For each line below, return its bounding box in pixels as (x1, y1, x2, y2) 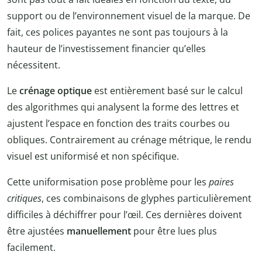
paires (209, 175, 234, 189)
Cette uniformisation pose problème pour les (7, 175, 209, 189)
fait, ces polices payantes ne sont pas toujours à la (7, 26, 228, 39)
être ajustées (7, 225, 67, 238)
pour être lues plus (133, 225, 217, 238)
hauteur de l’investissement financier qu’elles (7, 42, 206, 56)
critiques (7, 192, 42, 205)
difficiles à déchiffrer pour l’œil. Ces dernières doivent (7, 208, 242, 222)
